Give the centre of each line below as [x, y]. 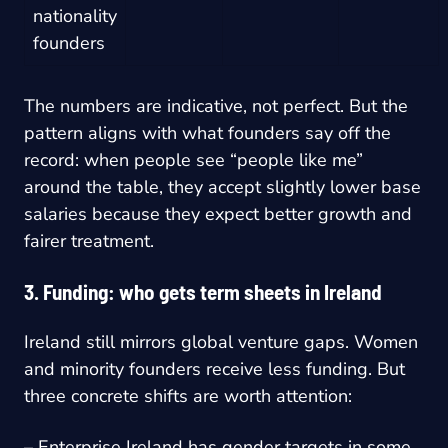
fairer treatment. [89, 240]
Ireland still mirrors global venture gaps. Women [221, 341]
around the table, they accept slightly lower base [222, 186]
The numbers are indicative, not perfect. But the [216, 105]
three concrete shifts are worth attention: [188, 395]
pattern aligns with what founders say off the [207, 132]
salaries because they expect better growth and [218, 213]
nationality [75, 15]
